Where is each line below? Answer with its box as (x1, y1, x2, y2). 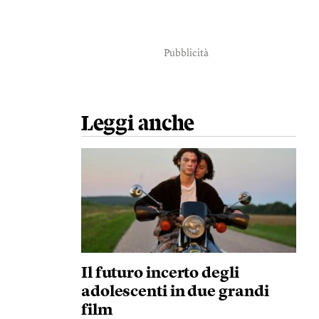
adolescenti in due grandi (80, 284, 269, 300)
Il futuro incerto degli (80, 266, 239, 281)
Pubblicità (164, 48, 209, 58)
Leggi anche (80, 113, 195, 135)
